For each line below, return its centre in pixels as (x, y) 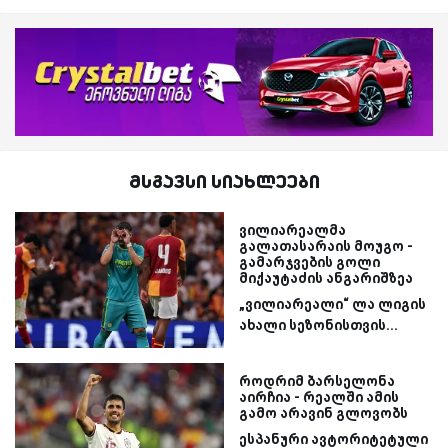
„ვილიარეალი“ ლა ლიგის (332, 303)
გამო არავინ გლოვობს (323, 412)
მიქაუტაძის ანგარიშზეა (326, 277)
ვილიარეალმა (292, 229)
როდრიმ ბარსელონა (317, 380)
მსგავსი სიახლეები (224, 180)
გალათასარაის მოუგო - (326, 245)
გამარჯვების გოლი (309, 261)
